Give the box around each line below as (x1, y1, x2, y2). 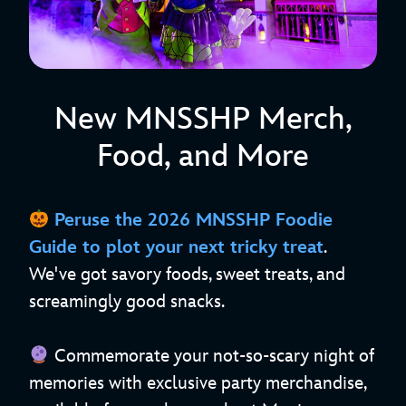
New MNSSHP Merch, (53, 101, 353, 139)
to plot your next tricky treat (77, 237, 324, 259)
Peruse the (53, 209, 148, 232)
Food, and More (97, 138, 309, 176)
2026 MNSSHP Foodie (147, 209, 333, 232)
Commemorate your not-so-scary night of (49, 345, 374, 368)
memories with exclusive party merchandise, (29, 372, 366, 395)
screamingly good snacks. (29, 291, 225, 314)
